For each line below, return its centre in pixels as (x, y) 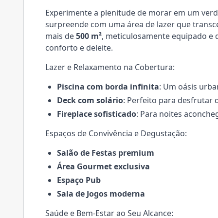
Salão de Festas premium (106, 153)
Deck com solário (90, 100)
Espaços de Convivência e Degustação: (116, 133)
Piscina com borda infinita (108, 87)
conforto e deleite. (79, 48)
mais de (61, 36)
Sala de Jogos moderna (101, 194)
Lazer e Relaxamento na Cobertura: (110, 67)
